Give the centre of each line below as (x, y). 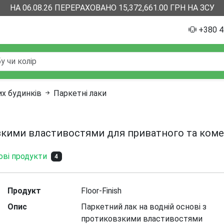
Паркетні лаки (80, 93)
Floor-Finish (101, 191)
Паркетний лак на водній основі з (144, 207)
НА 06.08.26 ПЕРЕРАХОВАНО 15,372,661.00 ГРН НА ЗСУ (112, 8)
